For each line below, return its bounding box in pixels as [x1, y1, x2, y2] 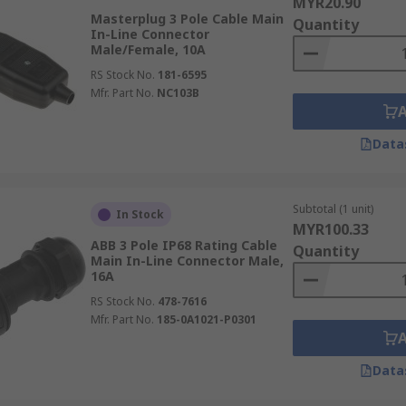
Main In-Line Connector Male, [90, 252, 284, 269]
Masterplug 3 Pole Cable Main [90, 10, 284, 27]
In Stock [115, 207, 164, 222]
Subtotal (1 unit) [292, 201, 373, 217]
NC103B [156, 85, 199, 101]
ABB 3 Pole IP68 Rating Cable [90, 237, 277, 254]
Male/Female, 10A [90, 41, 206, 58]
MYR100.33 [292, 219, 369, 239]
